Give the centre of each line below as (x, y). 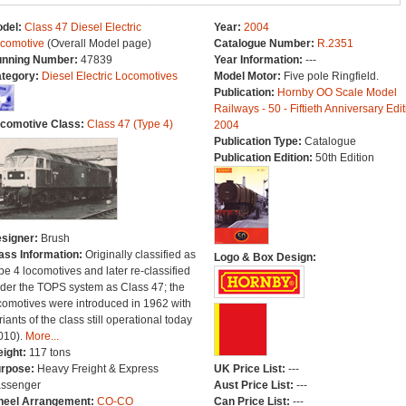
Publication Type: (259, 141)
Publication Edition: (264, 158)
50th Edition (344, 158)
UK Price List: (251, 369)
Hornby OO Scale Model (337, 92)
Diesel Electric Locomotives (109, 76)
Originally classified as (140, 255)
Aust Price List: (255, 385)
